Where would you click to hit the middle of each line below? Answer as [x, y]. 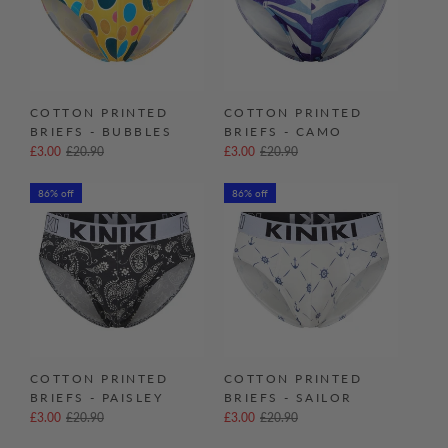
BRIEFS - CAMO [283, 131]
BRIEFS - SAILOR [288, 397]
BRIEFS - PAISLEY [97, 397]
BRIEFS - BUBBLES [101, 131]
